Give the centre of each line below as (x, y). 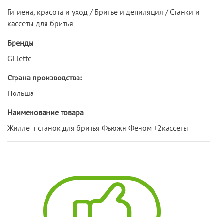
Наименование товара (46, 112)
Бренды (21, 42)
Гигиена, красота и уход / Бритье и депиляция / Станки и (103, 11)
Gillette (19, 58)
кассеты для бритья (40, 23)
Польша (21, 93)
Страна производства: (45, 77)
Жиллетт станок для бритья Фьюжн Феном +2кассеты (98, 128)
